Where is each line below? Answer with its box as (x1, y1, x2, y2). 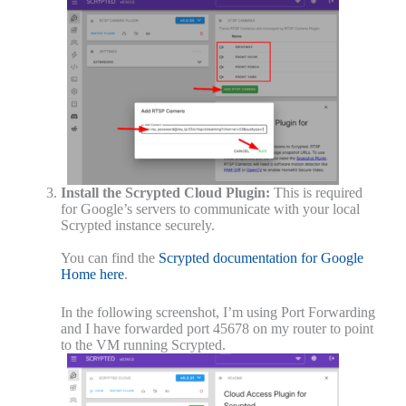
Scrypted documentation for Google (158, 250, 363, 266)
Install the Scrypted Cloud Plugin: (60, 185, 270, 201)
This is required (269, 185, 362, 201)
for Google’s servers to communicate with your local (60, 201, 360, 217)
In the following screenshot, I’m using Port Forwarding (60, 304, 375, 321)
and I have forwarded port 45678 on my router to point (60, 321, 373, 337)
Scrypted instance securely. (60, 217, 215, 234)
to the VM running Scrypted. (60, 337, 229, 353)
